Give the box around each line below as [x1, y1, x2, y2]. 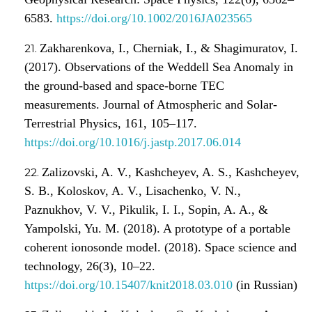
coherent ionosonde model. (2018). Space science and [24, 240, 297, 254]
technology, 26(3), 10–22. [24, 258, 155, 273]
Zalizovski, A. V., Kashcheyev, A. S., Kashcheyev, [42, 164, 299, 179]
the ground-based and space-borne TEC [24, 78, 224, 93]
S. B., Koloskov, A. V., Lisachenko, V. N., [24, 183, 241, 198]
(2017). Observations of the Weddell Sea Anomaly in [24, 59, 293, 74]
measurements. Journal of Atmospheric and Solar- [24, 97, 277, 111]
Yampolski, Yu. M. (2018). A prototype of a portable [24, 221, 290, 235]
